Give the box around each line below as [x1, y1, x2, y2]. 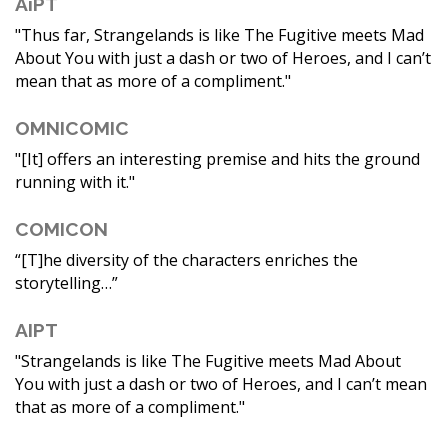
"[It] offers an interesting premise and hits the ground [15, 148, 420, 171]
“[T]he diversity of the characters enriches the [15, 249, 358, 272]
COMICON [15, 218, 108, 241]
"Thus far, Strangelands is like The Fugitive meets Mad [15, 24, 424, 47]
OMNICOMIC [15, 117, 129, 140]
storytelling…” [15, 272, 118, 295]
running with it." [15, 171, 135, 194]
